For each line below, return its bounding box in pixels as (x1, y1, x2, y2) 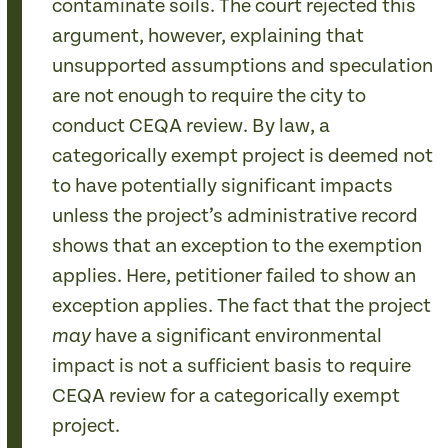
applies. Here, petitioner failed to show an (52, 265, 417, 288)
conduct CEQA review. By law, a (52, 115, 331, 138)
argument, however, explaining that (52, 25, 365, 48)
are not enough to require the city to (52, 85, 367, 108)
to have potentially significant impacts (52, 175, 394, 198)
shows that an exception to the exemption (52, 235, 423, 258)
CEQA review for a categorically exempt (52, 385, 401, 408)
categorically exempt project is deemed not (52, 145, 434, 168)
